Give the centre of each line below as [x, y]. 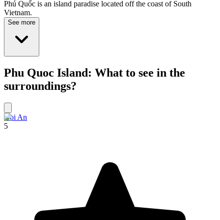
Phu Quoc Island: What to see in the [95, 73]
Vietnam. [18, 13]
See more [22, 23]
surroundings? [40, 86]
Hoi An [15, 117]
